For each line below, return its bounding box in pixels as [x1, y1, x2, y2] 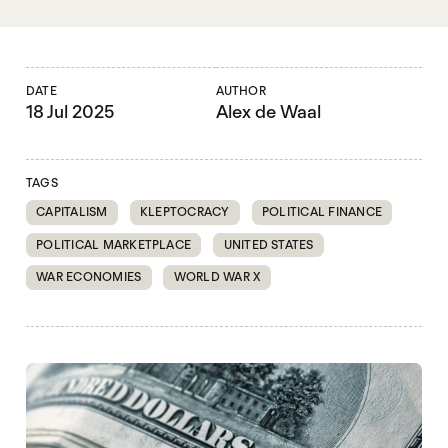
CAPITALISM [36, 204, 108, 220]
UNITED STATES [223, 236, 314, 252]
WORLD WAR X [173, 269, 261, 285]
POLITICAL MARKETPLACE [36, 236, 192, 252]
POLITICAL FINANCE [261, 204, 383, 220]
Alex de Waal [215, 101, 321, 123]
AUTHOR [215, 83, 266, 99]
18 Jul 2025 [25, 101, 114, 123]
